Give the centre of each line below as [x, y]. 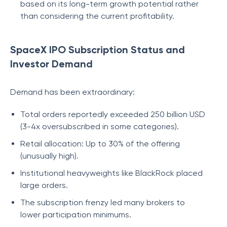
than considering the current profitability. [97, 16]
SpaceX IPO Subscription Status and [98, 50]
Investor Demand [51, 64]
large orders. [44, 185]
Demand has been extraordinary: [72, 92]
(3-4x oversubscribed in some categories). [100, 126]
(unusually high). [49, 156]
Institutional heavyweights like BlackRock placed [111, 173]
